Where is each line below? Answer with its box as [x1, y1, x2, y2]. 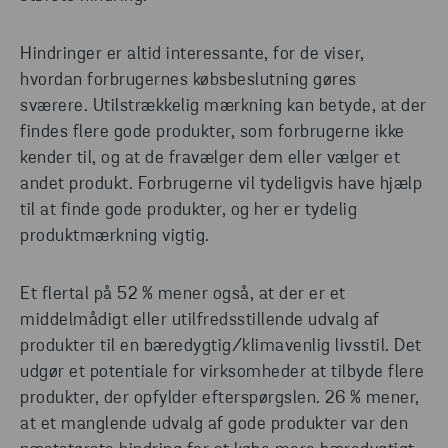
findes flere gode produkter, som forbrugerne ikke [20, 123, 405, 143]
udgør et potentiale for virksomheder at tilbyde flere [20, 363, 425, 383]
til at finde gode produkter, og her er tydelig [20, 201, 357, 221]
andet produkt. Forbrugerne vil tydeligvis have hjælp [20, 175, 422, 195]
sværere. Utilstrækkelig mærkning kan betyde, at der [20, 97, 427, 117]
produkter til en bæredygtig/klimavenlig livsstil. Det [20, 337, 422, 357]
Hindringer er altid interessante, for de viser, [20, 45, 365, 65]
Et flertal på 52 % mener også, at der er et [20, 285, 346, 305]
